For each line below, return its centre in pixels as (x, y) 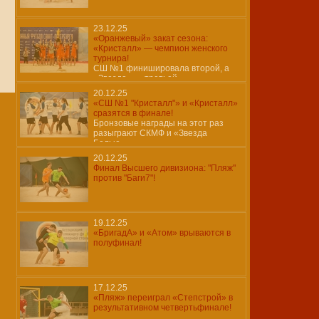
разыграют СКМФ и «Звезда (150, 133)
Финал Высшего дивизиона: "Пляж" (164, 168)
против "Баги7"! (124, 178)
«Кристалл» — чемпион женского (161, 48)
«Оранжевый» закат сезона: (151, 38)
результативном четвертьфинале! (162, 308)
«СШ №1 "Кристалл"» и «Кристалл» (166, 103)
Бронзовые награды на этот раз (158, 123)
